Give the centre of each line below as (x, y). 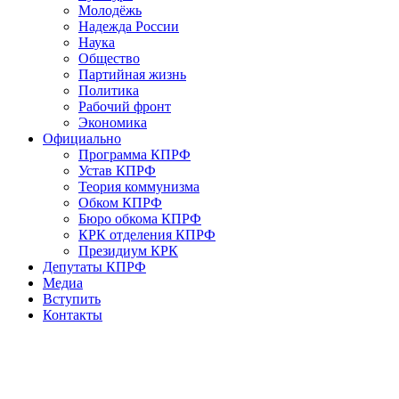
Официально (82, 139)
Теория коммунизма (139, 187)
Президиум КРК (128, 251)
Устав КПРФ (117, 171)
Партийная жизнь (132, 75)
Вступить (72, 299)
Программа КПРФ (134, 155)
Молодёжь (110, 11)
